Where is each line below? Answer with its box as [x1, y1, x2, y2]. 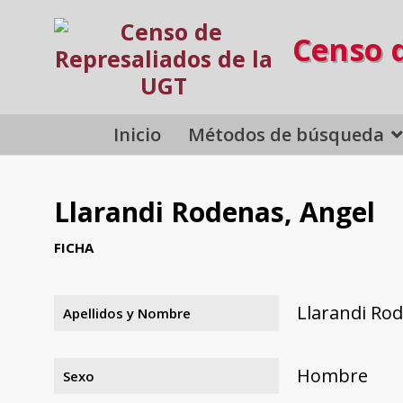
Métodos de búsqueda [188, 121, 385, 147]
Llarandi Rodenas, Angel [54, 193, 375, 230]
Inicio [113, 121, 162, 147]
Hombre [297, 363, 368, 388]
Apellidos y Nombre [63, 303, 191, 322]
